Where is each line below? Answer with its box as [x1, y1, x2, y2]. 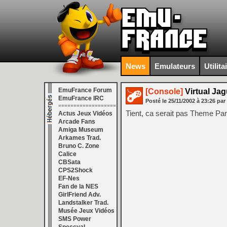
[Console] [145, 87, 183, 96]
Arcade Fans [58, 118, 95, 125]
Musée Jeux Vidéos [58, 207, 115, 214]
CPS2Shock [58, 167, 93, 174]
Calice [58, 150, 77, 158]
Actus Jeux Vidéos [58, 110, 112, 117]
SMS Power [58, 215, 91, 222]
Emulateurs [155, 61, 195, 70]
